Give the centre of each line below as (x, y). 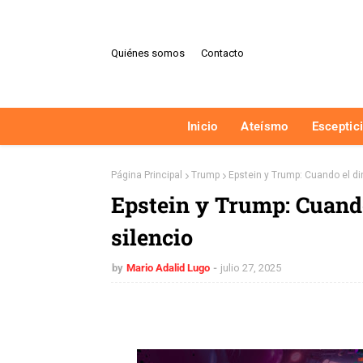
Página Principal (147, 175)
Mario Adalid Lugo (168, 267)
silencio (152, 237)
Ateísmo (265, 126)
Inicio (202, 126)
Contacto (222, 53)
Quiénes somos (148, 53)
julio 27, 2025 (251, 267)
